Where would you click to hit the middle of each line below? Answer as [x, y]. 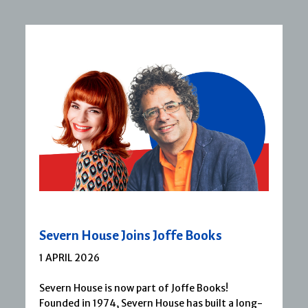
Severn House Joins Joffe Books [130, 235]
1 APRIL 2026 [69, 257]
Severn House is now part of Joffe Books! [133, 288]
